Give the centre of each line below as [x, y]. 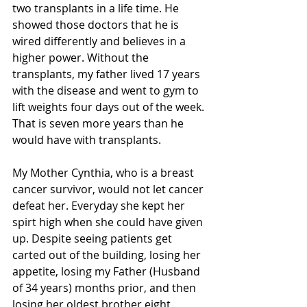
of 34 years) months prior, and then [106, 288]
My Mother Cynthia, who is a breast [105, 173]
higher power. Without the [82, 58]
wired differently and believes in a [100, 41]
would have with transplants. [87, 140]
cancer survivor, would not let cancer [109, 189]
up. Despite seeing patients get [94, 238]
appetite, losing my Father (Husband [108, 271]
